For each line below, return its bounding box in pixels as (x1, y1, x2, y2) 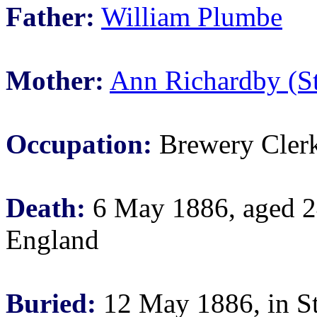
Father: (6, 1, 95, 32)
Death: (6, 192, 86, 223)
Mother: (6, 65, 104, 96)
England (6, 224, 99, 255)
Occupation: (6, 129, 152, 159)
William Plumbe (101, 1, 282, 32)
